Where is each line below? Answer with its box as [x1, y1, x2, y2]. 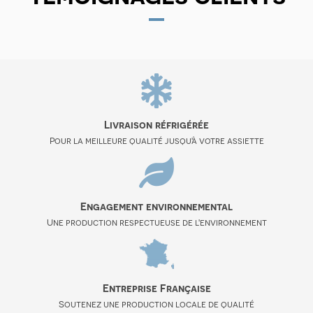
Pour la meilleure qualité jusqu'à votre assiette [49, 136, 264, 147]
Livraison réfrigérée [104, 118, 209, 131]
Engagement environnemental [80, 200, 233, 212]
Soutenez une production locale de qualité [59, 299, 254, 310]
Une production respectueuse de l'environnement [46, 217, 267, 228]
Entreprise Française [102, 282, 211, 294]
